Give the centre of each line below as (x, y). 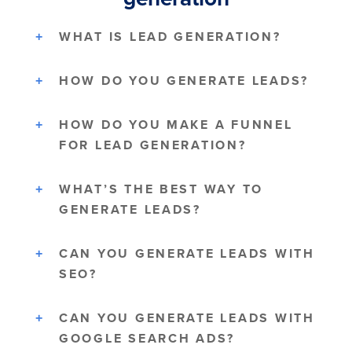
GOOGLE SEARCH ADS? (147, 339)
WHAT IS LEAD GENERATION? (170, 37)
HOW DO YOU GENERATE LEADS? (184, 81)
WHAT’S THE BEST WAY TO (161, 189)
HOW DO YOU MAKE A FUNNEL (176, 125)
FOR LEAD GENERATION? (153, 145)
